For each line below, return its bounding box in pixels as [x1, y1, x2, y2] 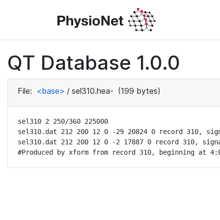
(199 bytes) [115, 86, 161, 96]
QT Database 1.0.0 [7, 51, 180, 75]
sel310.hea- [72, 86, 113, 96]
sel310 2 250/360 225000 [18, 117, 108, 125]
